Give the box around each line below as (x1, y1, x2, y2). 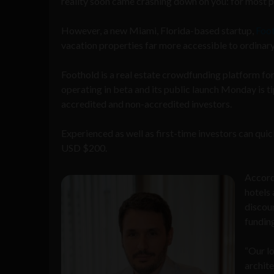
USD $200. (61, 141, 107, 154)
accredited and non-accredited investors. (61, 97, 234, 109)
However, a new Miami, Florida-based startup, (61, 24, 256, 36)
